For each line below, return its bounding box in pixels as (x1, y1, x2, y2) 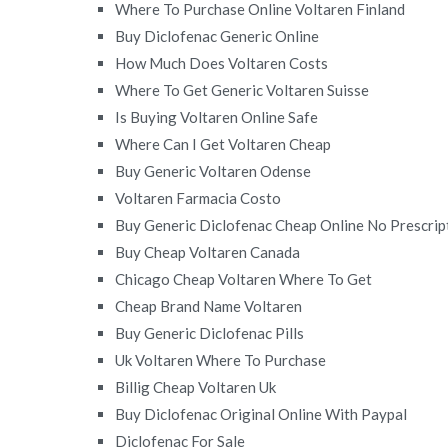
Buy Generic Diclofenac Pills (115, 323, 305, 342)
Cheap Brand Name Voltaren (115, 296, 303, 315)
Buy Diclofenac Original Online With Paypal (115, 404, 408, 423)
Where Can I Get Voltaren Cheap (115, 134, 332, 153)
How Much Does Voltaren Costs (115, 53, 329, 72)
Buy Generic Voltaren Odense (115, 161, 312, 180)
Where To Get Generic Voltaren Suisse (115, 80, 370, 99)
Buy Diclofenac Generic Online (115, 26, 320, 45)
